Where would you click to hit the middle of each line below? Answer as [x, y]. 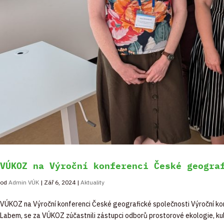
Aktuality [92, 182]
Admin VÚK [24, 182]
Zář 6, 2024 [60, 182]
